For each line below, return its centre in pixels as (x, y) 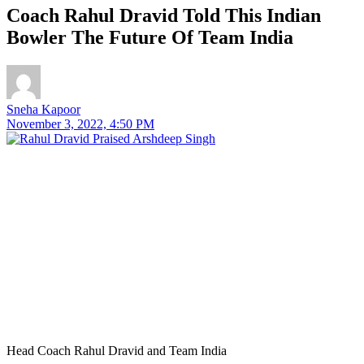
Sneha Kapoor (43, 109)
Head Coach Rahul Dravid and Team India (117, 350)
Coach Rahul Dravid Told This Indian (164, 15)
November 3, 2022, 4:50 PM (80, 123)
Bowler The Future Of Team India (150, 37)
